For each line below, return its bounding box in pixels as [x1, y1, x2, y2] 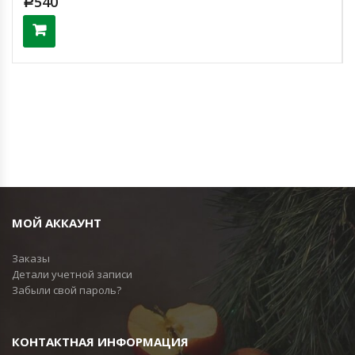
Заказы [12, 250, 50, 265]
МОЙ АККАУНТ [12, 214, 101, 231]
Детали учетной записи [12, 266, 132, 281]
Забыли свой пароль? [12, 282, 121, 297]
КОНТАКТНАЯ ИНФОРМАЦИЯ [12, 333, 189, 349]
